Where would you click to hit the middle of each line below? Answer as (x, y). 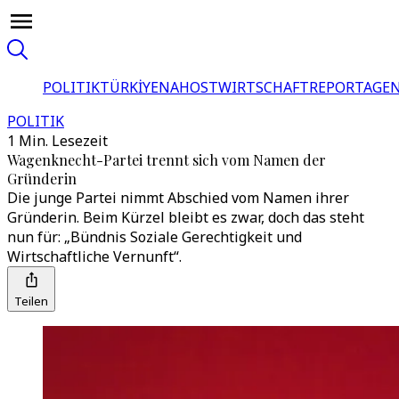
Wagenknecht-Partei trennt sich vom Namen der (167, 160)
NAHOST (188, 87)
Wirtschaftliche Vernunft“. (94, 256)
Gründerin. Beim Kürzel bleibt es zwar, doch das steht (186, 217)
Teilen (31, 301)
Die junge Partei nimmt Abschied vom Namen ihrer (178, 198)
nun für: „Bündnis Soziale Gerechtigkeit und (155, 237)
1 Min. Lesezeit (57, 141)
